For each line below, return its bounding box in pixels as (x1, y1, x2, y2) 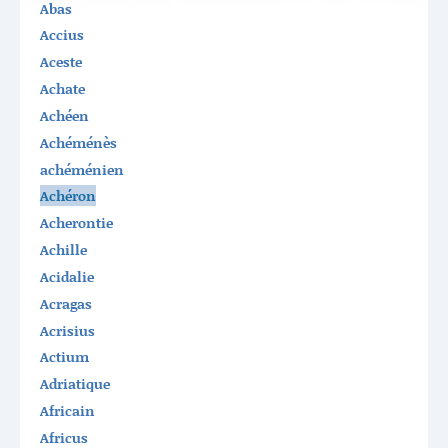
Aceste (39, 51, 82, 73)
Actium (39, 346, 89, 368)
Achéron (39, 185, 96, 207)
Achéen (39, 104, 89, 126)
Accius (39, 24, 84, 46)
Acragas (39, 292, 92, 314)
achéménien (39, 158, 124, 180)
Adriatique (39, 373, 110, 395)
